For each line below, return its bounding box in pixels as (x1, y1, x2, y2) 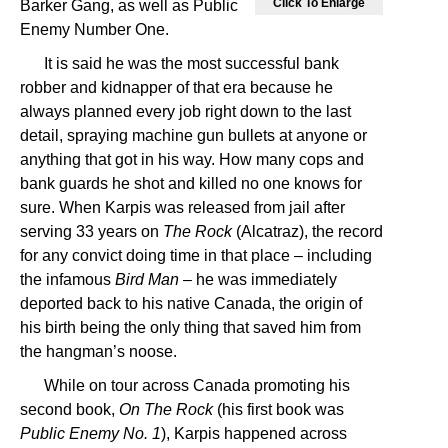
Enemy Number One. (20, 21, 169, 38)
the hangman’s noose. (20, 343, 177, 360)
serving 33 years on (20, 223, 163, 240)
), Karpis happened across (161, 425, 347, 442)
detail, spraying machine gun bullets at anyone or (20, 127, 367, 144)
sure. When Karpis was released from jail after (20, 199, 345, 216)
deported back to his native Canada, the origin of (20, 295, 362, 312)
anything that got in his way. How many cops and (20, 151, 364, 168)
